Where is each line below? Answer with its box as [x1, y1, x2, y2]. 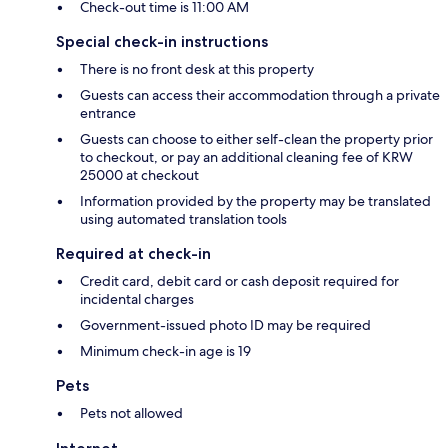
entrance [80, 104, 136, 123]
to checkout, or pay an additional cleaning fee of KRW [80, 148, 413, 167]
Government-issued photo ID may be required [80, 316, 371, 335]
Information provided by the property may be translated [80, 192, 431, 211]
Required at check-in [56, 244, 211, 264]
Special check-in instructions [56, 32, 268, 52]
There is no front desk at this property [80, 60, 314, 79]
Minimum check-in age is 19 [80, 342, 251, 361]
